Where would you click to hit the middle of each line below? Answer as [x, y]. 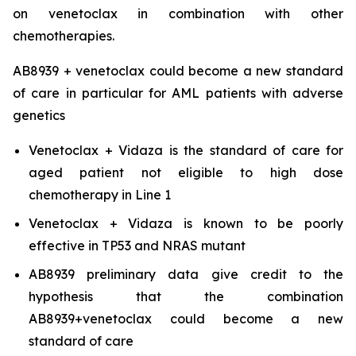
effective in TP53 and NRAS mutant [137, 246]
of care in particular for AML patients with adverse [178, 93]
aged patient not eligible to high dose [186, 172]
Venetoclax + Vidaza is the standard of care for [186, 150]
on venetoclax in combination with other [178, 14]
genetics [39, 115]
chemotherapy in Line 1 [100, 195]
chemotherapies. [64, 36]
